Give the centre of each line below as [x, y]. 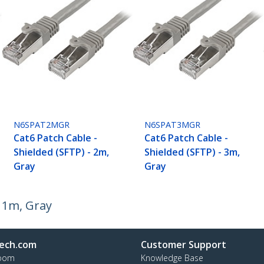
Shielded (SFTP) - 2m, [62, 152]
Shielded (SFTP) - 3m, [192, 152]
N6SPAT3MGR [173, 125]
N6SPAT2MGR [42, 125]
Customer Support [184, 245]
